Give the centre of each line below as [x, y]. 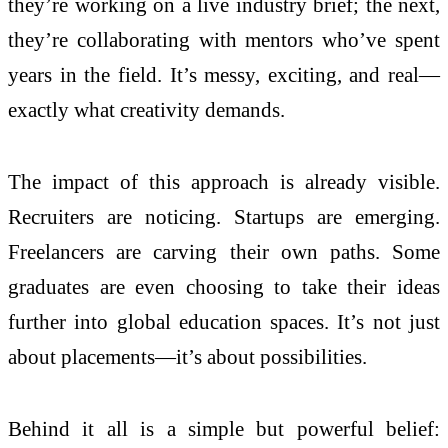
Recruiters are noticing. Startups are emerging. [224, 217]
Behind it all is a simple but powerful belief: [224, 429]
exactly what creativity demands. [146, 110]
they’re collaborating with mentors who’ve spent [224, 40]
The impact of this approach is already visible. [224, 182]
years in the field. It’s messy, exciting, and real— [224, 75]
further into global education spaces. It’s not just [224, 322]
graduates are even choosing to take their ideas [224, 287]
